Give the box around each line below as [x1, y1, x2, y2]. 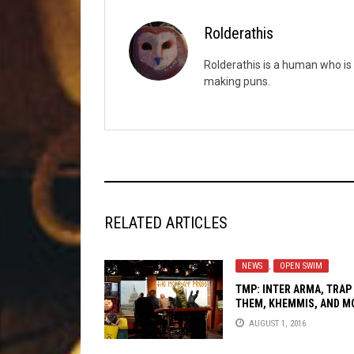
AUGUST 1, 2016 [249, 318, 306, 329]
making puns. [204, 75, 270, 88]
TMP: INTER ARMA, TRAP [235, 283, 352, 296]
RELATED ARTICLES [104, 213, 228, 233]
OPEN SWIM [280, 261, 322, 272]
